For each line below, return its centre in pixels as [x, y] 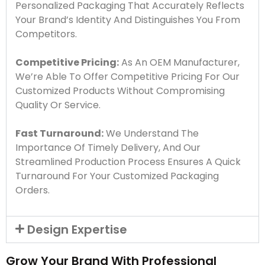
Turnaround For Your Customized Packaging [117, 176]
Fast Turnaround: [59, 133]
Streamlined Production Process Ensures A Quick [128, 161]
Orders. [33, 190]
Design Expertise [77, 229]
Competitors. [46, 34]
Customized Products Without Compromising [120, 91]
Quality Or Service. [58, 105]
